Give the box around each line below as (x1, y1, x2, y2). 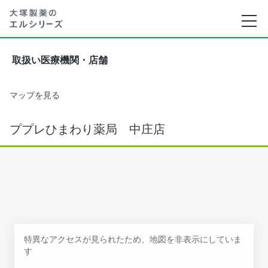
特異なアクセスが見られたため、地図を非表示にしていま (24, 234, 242, 244)
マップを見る (10, 90, 60, 100)
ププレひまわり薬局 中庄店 (10, 122, 165, 136)
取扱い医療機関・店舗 (12, 55, 108, 65)
